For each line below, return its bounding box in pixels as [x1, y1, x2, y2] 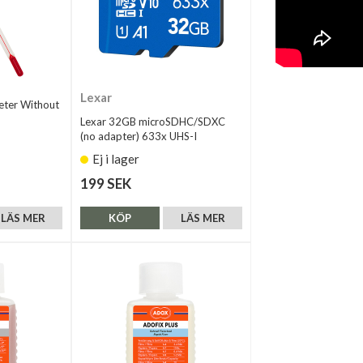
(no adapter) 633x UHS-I [80, 130, 197, 143]
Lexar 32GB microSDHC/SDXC [80, 115, 225, 128]
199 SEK [80, 175, 131, 192]
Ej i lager [92, 152, 139, 166]
